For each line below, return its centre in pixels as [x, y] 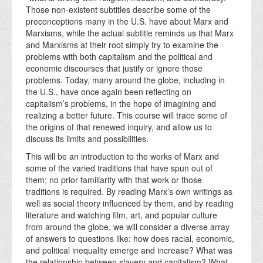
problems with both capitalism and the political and [119, 56]
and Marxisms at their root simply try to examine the [122, 44]
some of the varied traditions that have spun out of [119, 168]
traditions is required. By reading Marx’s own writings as [129, 191]
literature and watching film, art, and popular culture [122, 215]
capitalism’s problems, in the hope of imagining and [121, 103]
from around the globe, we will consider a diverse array [128, 226]
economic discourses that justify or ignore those [114, 68]
